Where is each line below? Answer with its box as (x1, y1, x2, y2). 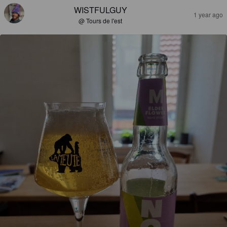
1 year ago (194, 10, 223, 19)
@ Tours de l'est (79, 16, 122, 25)
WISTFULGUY (73, 4, 127, 16)
